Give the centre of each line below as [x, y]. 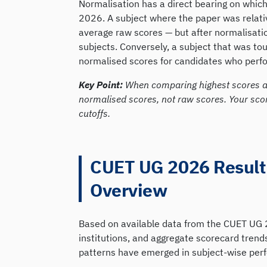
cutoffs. [94, 113]
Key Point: [102, 84]
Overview [129, 190]
